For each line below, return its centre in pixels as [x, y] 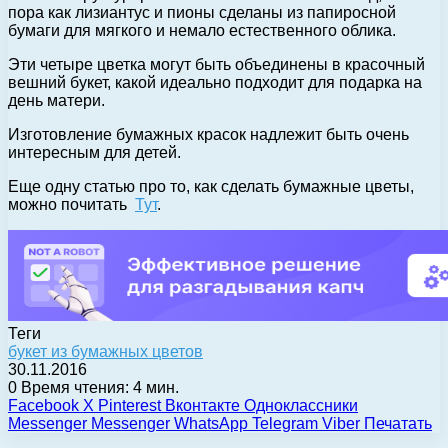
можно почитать [71, 205]
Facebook [43, 406]
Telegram [285, 424]
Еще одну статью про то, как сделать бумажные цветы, [211, 187]
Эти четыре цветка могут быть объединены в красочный [216, 65]
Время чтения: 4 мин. [98, 388]
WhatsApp [211, 424]
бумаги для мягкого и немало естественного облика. [202, 31]
